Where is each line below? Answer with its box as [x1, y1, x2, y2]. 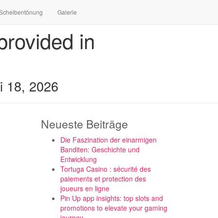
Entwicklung [60, 154, 97, 164]
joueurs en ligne [60, 183, 109, 193]
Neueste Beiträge [40, 116, 128, 132]
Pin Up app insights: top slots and [60, 193, 163, 203]
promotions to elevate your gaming [60, 203, 167, 213]
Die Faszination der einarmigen [60, 135, 157, 145]
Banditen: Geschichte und [60, 145, 140, 154]
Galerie [57, 8, 77, 16]
